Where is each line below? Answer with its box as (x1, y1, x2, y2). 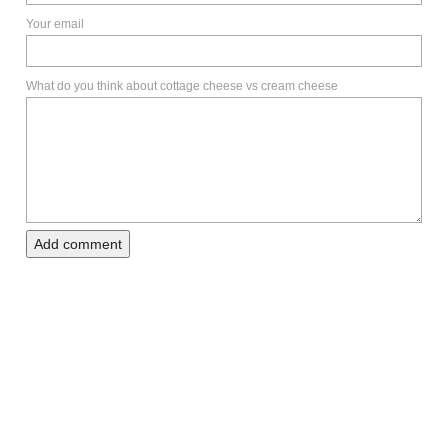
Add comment (34, 236, 122, 253)
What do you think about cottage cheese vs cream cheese (26, 79, 338, 94)
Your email (26, 17, 84, 32)
